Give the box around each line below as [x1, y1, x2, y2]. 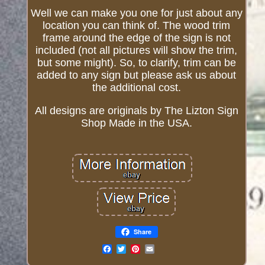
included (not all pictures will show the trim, [35, 44, 238, 57]
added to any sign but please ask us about [37, 69, 237, 82]
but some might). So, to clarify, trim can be [37, 57, 236, 69]
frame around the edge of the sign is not [42, 32, 231, 44]
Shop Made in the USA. [80, 117, 192, 130]
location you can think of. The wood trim [43, 20, 231, 32]
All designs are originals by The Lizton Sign [34, 105, 238, 117]
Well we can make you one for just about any [30, 7, 243, 20]
